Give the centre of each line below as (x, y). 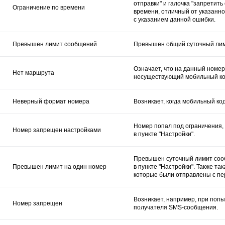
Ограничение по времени (49, 7)
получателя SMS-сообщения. (176, 207)
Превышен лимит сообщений (55, 44)
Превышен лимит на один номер (60, 166)
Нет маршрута (33, 73)
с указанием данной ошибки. (175, 19)
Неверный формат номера (51, 101)
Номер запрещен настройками (57, 130)
